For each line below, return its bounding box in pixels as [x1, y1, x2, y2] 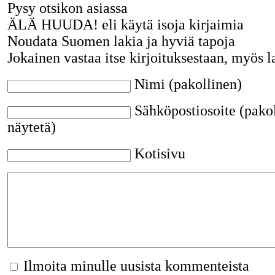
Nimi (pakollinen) [134, 76, 242, 93]
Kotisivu [134, 145, 185, 162]
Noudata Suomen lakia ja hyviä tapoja [7, 33, 235, 50]
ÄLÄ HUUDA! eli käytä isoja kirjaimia [7, 17, 244, 33]
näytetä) [7, 119, 56, 136]
